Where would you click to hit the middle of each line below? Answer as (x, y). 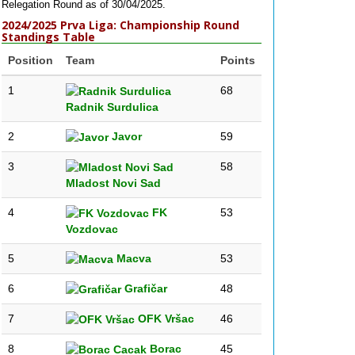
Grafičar (144, 288)
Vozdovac (92, 229)
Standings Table (48, 37)
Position (31, 60)
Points (238, 60)
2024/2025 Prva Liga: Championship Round (120, 25)
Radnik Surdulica (112, 107)
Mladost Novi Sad (113, 183)
